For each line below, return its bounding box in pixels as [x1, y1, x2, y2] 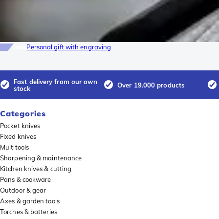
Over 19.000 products [117, 81, 185, 89]
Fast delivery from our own [14, 77, 97, 86]
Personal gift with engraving [26, 43, 111, 51]
